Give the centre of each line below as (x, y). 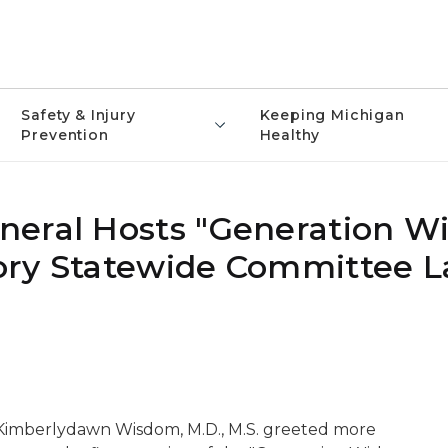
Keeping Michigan (332, 115)
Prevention (65, 135)
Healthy (290, 135)
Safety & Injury (78, 115)
